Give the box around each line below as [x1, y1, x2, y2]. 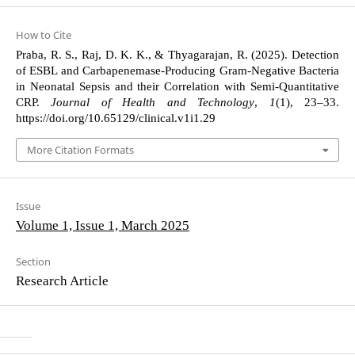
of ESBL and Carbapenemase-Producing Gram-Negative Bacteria [15, 64, 340, 78]
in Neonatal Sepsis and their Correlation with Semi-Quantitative [15, 80, 340, 94]
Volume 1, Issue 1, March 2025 [15, 218, 189, 234]
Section [15, 254, 51, 269]
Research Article [15, 273, 109, 289]
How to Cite [15, 28, 71, 43]
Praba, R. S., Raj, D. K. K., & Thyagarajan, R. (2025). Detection [15, 48, 340, 62]
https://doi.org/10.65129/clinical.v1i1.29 [15, 112, 216, 125]
